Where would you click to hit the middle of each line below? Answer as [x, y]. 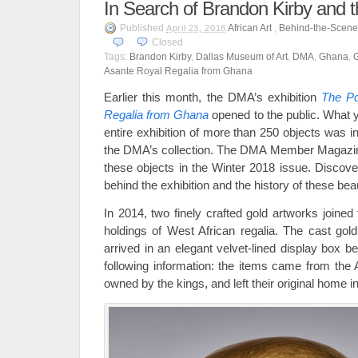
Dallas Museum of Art [242, 57]
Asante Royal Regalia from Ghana [178, 71]
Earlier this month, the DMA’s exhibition [213, 97]
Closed [167, 42]
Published [143, 28]
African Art [249, 28]
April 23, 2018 [196, 28]
